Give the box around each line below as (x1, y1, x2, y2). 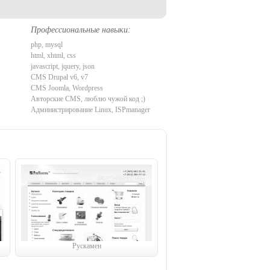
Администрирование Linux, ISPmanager (31, 105, 150, 114)
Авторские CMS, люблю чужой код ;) (31, 95, 145, 103)
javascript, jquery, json (31, 62, 95, 71)
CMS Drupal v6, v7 (31, 73, 88, 81)
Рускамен (72, 242, 101, 250)
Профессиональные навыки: (31, 25, 131, 34)
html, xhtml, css (31, 51, 76, 60)
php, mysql (31, 40, 63, 49)
